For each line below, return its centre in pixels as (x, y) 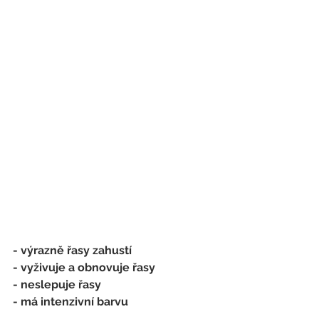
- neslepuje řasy (57, 285)
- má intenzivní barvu (70, 302)
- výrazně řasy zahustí (72, 251)
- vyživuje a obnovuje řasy (84, 268)
